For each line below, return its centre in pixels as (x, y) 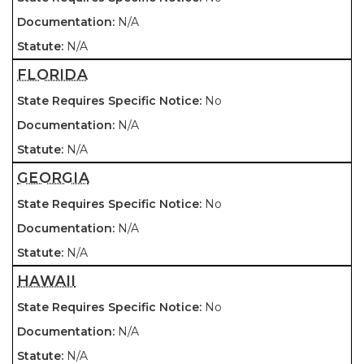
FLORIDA (52, 74)
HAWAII (47, 281)
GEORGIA (53, 178)
